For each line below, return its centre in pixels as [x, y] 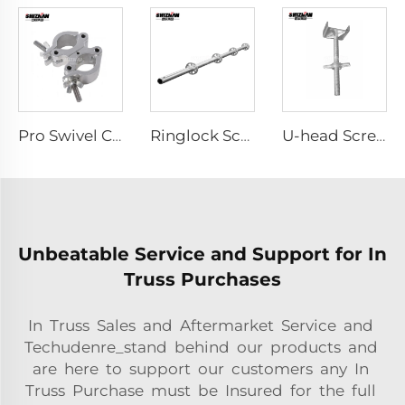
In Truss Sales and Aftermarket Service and [202, 325]
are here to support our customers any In [202, 368]
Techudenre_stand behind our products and [202, 347]
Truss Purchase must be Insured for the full [202, 390]
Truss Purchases [202, 279]
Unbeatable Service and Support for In [202, 254]
